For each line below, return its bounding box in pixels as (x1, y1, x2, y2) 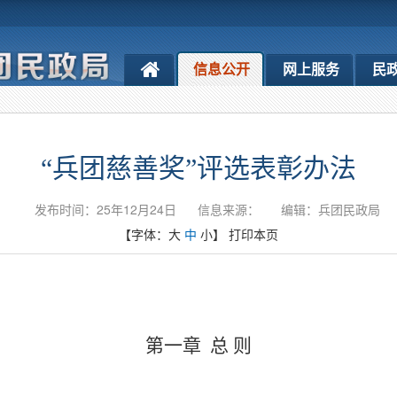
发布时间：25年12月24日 (35, 200, 176, 218)
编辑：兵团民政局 (281, 200, 380, 218)
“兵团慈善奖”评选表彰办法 (41, 153, 356, 183)
